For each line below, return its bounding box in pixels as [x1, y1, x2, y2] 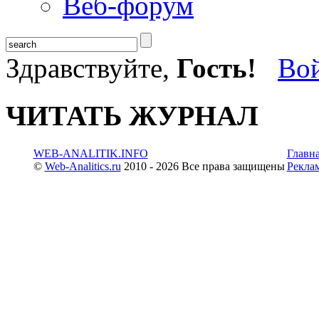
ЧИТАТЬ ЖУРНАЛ [6, 100, 258, 132]
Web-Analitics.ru [44, 160, 121, 173]
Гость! [177, 53, 256, 83]
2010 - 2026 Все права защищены [120, 160, 285, 173]
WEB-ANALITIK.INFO [33, 147, 148, 160]
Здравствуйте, [6, 53, 177, 83]
